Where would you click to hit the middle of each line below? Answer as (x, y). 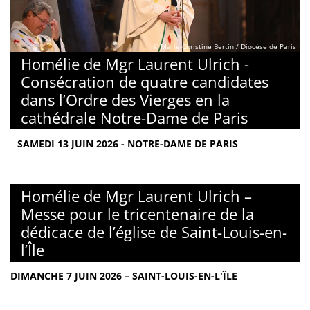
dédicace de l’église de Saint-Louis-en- (154, 231)
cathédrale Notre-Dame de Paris (134, 117)
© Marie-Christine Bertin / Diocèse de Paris (225, 47)
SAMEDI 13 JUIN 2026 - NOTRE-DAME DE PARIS (128, 143)
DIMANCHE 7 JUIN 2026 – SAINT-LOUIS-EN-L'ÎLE (124, 275)
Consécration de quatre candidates (145, 81)
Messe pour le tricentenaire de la (137, 213)
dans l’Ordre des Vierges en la (125, 99)
